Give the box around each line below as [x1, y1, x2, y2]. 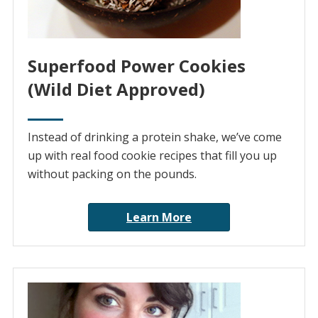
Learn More [126, 209, 192, 226]
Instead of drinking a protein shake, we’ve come [27, 129, 282, 146]
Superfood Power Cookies [27, 54, 246, 78]
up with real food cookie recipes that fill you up [27, 148, 277, 164]
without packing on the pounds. [27, 166, 197, 182]
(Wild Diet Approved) [27, 77, 205, 102]
